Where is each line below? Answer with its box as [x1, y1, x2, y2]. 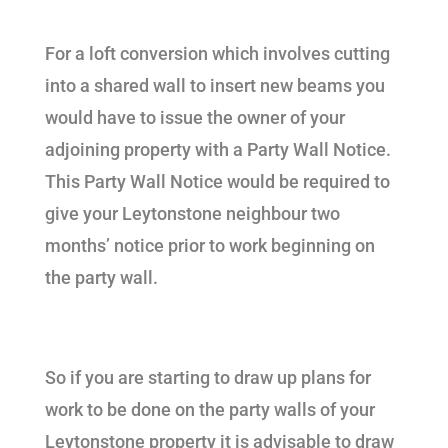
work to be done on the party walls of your [44, 399, 375, 420]
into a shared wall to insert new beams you [44, 75, 385, 96]
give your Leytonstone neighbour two [44, 203, 340, 224]
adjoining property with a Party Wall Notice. [44, 139, 395, 160]
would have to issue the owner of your [44, 107, 345, 128]
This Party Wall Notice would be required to [44, 171, 390, 192]
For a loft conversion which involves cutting [44, 43, 390, 64]
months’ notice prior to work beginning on [44, 235, 375, 256]
